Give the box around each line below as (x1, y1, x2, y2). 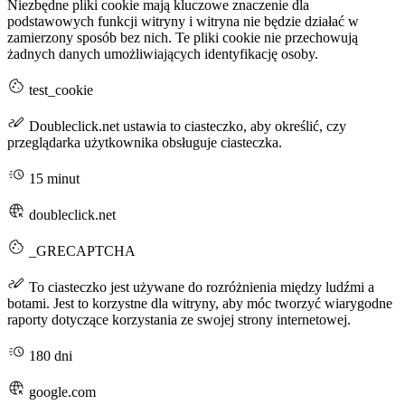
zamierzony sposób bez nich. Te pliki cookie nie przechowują (7, 30, 358, 46)
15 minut (25, 171, 80, 187)
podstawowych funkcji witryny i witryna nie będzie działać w (7, 14, 359, 30)
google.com (25, 384, 96, 400)
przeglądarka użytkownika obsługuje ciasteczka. (7, 135, 282, 151)
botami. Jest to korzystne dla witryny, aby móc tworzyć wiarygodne (7, 296, 392, 312)
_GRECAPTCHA (25, 243, 136, 259)
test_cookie (25, 82, 93, 99)
